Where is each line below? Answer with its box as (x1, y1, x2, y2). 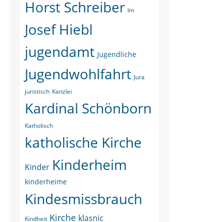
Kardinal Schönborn (25, 99, 152, 117)
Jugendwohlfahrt (25, 64, 131, 83)
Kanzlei (52, 87, 72, 96)
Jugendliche (97, 50, 136, 59)
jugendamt (25, 42, 95, 61)
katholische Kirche (25, 133, 142, 152)
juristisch (25, 87, 50, 96)
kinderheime (25, 177, 67, 186)
